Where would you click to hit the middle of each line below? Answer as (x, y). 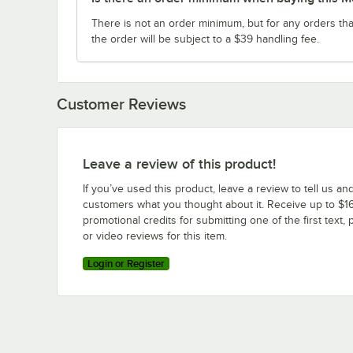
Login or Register (126, 263)
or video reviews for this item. (155, 236)
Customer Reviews (121, 104)
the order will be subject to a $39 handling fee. (205, 39)
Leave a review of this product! (179, 163)
